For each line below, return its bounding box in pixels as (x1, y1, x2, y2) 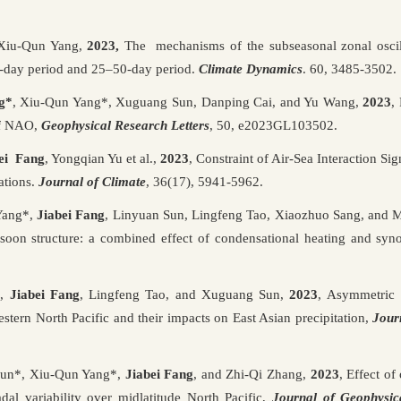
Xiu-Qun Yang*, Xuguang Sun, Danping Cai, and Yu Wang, (20, 94, 363, 109)
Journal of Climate (38, 174, 146, 189)
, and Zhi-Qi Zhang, (193, 366, 311, 381)
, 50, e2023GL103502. (209, 117, 337, 132)
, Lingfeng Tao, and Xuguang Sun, (79, 286, 290, 302)
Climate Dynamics (199, 61, 303, 76)
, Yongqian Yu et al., (45, 150, 160, 166)
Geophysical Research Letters (41, 117, 209, 132)
